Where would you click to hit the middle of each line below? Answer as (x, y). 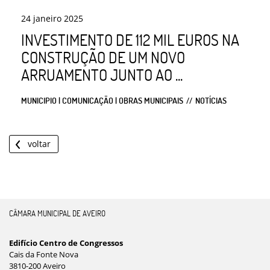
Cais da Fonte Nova (44, 255)
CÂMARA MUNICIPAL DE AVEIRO (57, 214)
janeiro (47, 19)
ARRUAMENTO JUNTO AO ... (102, 75)
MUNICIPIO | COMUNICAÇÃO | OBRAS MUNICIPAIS (102, 101)
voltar (39, 144)
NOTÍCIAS (211, 101)
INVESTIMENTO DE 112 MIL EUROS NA (130, 40)
